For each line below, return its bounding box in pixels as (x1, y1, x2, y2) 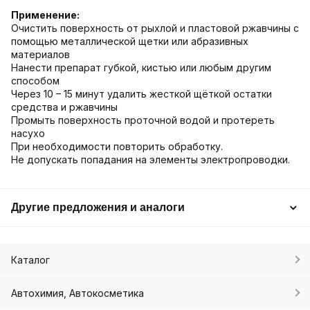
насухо (11, 127, 45, 139)
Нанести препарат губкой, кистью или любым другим (11, 61, 271, 73)
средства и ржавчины (11, 100, 118, 113)
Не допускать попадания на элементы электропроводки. (11, 153, 290, 165)
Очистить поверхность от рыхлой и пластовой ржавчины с (11, 21, 299, 34)
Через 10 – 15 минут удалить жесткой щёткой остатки (11, 87, 272, 100)
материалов (11, 48, 70, 60)
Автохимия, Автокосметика (11, 286, 144, 299)
